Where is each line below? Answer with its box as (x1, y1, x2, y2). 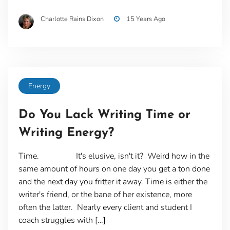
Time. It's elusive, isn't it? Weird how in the (18, 150, 209, 162)
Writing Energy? (18, 127, 114, 140)
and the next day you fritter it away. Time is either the (18, 176, 207, 188)
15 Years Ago (126, 14, 165, 24)
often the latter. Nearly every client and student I (18, 202, 192, 214)
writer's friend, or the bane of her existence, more (18, 189, 192, 201)
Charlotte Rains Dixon (40, 14, 104, 24)
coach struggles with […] (18, 215, 106, 226)
